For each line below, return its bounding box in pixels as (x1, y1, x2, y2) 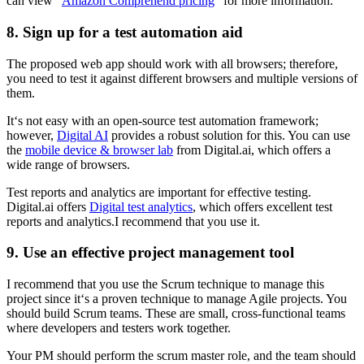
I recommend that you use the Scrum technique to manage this (6, 276, 324, 291)
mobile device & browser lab (25, 142, 173, 157)
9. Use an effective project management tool (6, 244, 294, 262)
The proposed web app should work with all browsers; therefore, (6, 56, 338, 71)
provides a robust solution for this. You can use (108, 128, 350, 142)
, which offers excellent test (193, 199, 332, 214)
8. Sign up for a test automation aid (6, 23, 243, 41)
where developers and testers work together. (6, 320, 231, 335)
